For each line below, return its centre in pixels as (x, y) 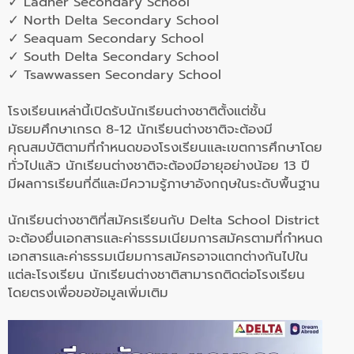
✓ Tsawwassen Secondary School (115, 75)
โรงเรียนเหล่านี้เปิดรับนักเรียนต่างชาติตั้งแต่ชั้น (137, 111)
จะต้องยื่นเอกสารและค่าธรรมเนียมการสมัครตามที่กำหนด (165, 238)
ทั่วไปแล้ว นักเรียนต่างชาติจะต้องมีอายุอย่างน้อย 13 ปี (159, 166)
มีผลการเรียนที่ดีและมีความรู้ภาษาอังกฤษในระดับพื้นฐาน (164, 184)
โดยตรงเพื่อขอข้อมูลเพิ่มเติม (90, 293)
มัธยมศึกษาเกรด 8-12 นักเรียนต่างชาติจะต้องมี (140, 129)
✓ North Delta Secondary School (113, 20)
